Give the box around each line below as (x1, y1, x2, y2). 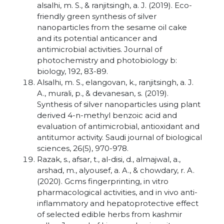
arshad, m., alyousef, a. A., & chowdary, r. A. (37, 165, 194, 175)
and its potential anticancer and (37, 33, 157, 43)
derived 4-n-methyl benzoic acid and (37, 110, 177, 120)
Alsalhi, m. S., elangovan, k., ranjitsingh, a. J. (37, 77, 193, 87)
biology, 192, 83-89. (37, 66, 108, 76)
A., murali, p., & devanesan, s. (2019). (37, 88, 168, 98)
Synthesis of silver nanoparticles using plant (37, 99, 200, 109)
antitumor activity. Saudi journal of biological (37, 132, 202, 142)
